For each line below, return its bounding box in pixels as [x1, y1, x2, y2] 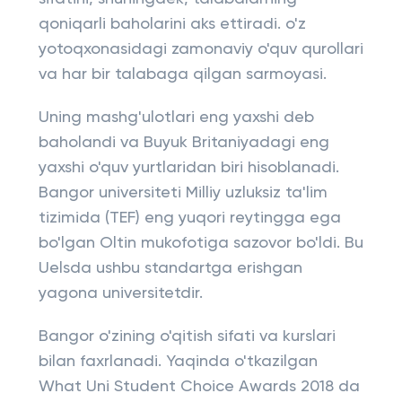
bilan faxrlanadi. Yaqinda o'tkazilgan [38, 354, 318, 370]
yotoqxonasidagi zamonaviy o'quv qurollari [38, 41, 363, 57]
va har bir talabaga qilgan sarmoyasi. [38, 66, 327, 83]
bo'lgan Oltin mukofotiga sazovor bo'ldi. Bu [38, 235, 363, 251]
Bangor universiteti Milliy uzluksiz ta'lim [38, 185, 328, 201]
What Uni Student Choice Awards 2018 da [38, 379, 360, 395]
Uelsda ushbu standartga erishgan [38, 260, 302, 276]
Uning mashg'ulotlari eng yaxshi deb [38, 109, 314, 126]
